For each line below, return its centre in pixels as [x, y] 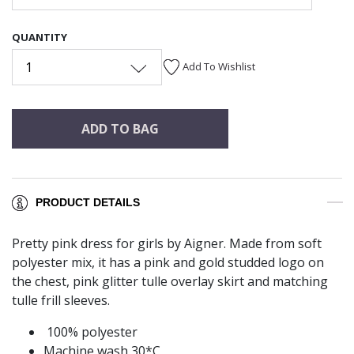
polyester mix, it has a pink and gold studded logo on [168, 263]
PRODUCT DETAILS [88, 203]
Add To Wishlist [219, 66]
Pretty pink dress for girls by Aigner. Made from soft [167, 244]
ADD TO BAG [120, 128]
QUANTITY [40, 37]
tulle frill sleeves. [62, 301]
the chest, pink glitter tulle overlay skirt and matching [170, 282]
